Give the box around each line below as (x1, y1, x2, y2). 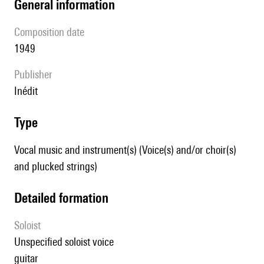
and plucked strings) (14, 160, 97, 173)
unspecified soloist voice (21, 235, 114, 249)
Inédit (17, 84, 38, 98)
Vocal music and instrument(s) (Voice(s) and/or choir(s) (14, 143, 236, 157)
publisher (19, 68, 52, 81)
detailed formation (22, 190, 108, 206)
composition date (20, 25, 84, 39)
